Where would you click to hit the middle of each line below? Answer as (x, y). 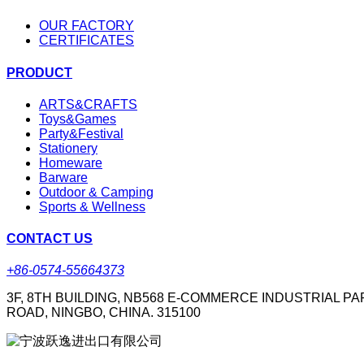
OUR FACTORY (87, 26)
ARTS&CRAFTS (88, 104)
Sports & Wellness (92, 206)
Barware (63, 177)
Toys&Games (78, 119)
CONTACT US (50, 239)
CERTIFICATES (87, 41)
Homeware (71, 162)
